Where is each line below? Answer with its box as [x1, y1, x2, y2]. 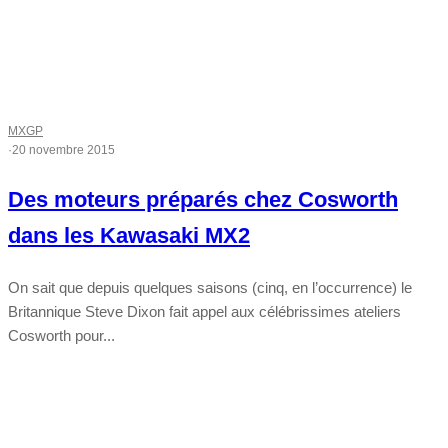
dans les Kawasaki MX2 [8, 223, 250, 249]
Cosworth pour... [8, 327, 115, 345]
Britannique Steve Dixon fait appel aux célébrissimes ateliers [8, 303, 401, 321]
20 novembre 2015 [12, 143, 115, 158]
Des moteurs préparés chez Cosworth [8, 187, 398, 213]
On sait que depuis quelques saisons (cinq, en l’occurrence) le [8, 279, 412, 297]
